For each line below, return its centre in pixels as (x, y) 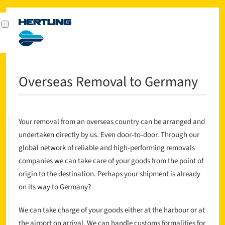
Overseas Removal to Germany (108, 82)
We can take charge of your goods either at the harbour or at (112, 210)
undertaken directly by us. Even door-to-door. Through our (109, 135)
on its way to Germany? (55, 187)
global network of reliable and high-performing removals (107, 148)
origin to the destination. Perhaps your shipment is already (110, 174)
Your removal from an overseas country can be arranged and (112, 122)
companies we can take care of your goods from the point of (111, 161)
